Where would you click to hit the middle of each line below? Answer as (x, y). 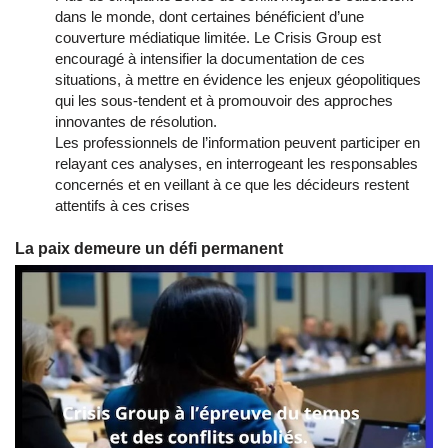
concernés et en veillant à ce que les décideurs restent (232, 185)
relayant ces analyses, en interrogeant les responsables (236, 164)
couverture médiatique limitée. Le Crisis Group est (218, 38)
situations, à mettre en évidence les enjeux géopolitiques (238, 80)
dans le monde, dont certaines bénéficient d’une (209, 17)
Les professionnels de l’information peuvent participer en (237, 143)
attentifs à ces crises (122, 206)
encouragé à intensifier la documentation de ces (210, 59)
